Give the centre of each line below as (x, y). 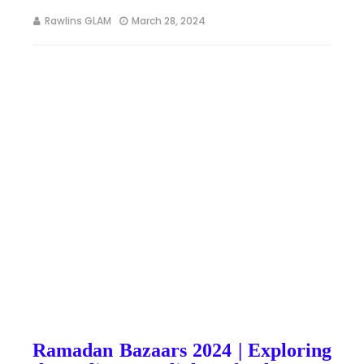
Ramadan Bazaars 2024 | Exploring (182, 350)
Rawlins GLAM (78, 21)
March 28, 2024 (169, 21)
